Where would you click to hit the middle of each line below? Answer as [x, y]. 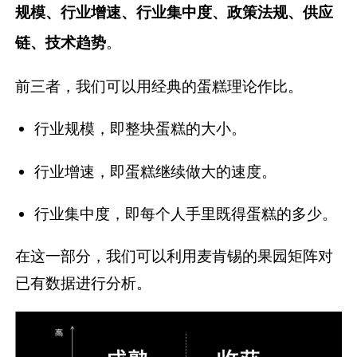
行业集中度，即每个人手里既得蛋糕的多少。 [186, 213]
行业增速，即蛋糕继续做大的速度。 [155, 171]
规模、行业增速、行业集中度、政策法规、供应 [175, 12]
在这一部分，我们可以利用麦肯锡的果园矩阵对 [175, 255]
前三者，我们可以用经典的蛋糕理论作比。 [159, 86]
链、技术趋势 [61, 43]
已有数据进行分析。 [84, 282]
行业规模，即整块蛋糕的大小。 [140, 129]
